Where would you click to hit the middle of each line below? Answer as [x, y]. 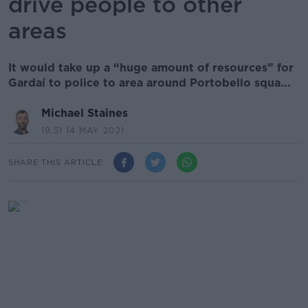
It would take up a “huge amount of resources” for [151, 68]
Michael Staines [85, 113]
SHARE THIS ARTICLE [55, 162]
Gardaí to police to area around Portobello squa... [150, 83]
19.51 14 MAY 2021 [83, 130]
